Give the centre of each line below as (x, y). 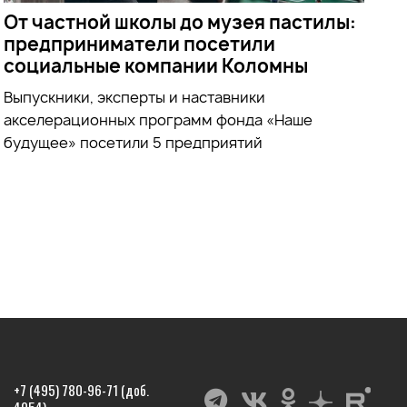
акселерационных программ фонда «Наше (159, 119)
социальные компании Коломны (156, 65)
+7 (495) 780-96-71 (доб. (81, 390)
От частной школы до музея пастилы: (180, 22)
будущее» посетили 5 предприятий (134, 142)
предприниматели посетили (140, 44)
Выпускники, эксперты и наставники (135, 97)
